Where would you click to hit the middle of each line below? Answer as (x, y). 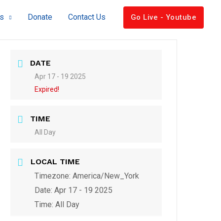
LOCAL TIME (55, 162)
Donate (40, 17)
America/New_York (106, 176)
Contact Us (87, 17)
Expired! (47, 89)
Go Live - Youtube (163, 17)
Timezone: (54, 176)
